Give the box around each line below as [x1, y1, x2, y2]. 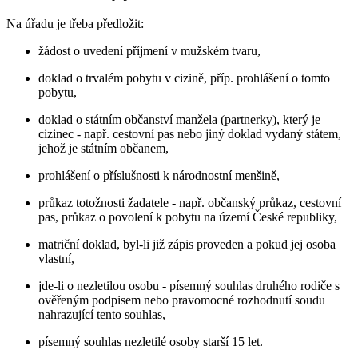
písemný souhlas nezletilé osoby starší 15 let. [38, 335, 263, 349]
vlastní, [38, 252, 74, 266]
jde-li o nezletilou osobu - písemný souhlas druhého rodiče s [38, 279, 340, 293]
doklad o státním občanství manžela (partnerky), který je [38, 113, 320, 127]
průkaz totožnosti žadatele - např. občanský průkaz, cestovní [38, 196, 341, 210]
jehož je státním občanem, [38, 141, 169, 156]
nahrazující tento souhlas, [38, 308, 165, 322]
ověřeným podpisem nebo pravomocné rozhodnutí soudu [38, 293, 325, 308]
